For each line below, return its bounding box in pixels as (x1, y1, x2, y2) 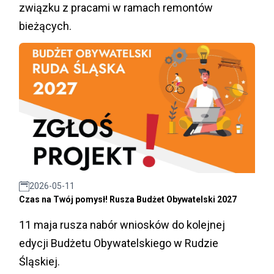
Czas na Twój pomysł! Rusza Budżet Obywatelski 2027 (19, 194, 237, 205)
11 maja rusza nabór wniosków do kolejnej (19, 218, 225, 232)
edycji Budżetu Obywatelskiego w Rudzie (19, 237, 218, 250)
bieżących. (19, 19, 72, 32)
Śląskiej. (19, 255, 60, 268)
